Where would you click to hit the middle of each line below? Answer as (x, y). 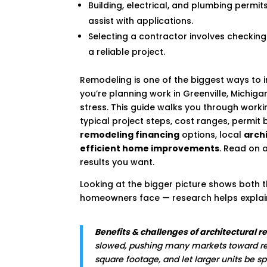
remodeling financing (130, 134)
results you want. (117, 162)
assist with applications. (141, 21)
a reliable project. (127, 52)
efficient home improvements (150, 148)
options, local (212, 134)
